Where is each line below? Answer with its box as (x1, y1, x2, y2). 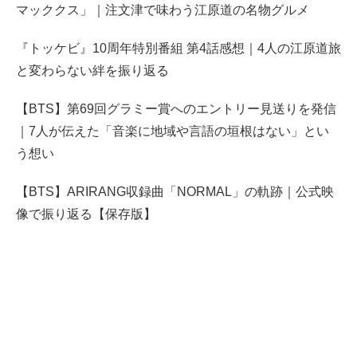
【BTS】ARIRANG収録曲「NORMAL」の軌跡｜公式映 (16, 185, 334, 199)
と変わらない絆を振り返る (16, 64, 169, 78)
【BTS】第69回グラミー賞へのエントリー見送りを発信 (16, 102, 336, 116)
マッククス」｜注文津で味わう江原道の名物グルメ (16, 3, 309, 18)
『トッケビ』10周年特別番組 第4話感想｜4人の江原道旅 (16, 41, 341, 56)
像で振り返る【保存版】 (16, 207, 156, 222)
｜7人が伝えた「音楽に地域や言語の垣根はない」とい (16, 124, 329, 139)
